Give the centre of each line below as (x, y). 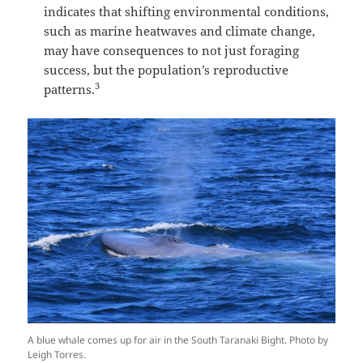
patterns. (70, 89)
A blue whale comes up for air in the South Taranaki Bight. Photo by (178, 340)
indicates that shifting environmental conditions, (187, 11)
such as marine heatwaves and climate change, (180, 30)
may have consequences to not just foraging (172, 50)
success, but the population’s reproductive (167, 69)
